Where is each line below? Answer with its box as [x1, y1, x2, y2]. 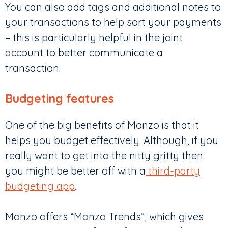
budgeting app [5, 180, 75, 193]
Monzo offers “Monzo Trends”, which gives [5, 210, 204, 223]
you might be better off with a [5, 164, 146, 178]
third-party [146, 164, 200, 178]
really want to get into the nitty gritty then [5, 149, 203, 162]
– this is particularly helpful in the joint [5, 31, 183, 44]
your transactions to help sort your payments [5, 16, 221, 29]
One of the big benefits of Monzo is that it [5, 119, 199, 132]
